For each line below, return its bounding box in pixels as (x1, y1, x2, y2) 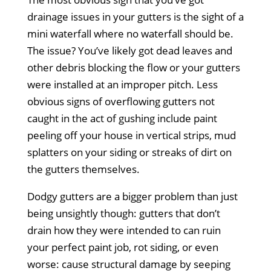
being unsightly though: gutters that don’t (27, 206, 220, 220)
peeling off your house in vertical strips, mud (27, 128, 236, 142)
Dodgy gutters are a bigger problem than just (27, 189, 238, 203)
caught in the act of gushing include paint (27, 111, 217, 125)
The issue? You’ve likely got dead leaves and (27, 43, 232, 57)
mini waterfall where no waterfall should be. (27, 26, 233, 41)
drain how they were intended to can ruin (27, 223, 221, 237)
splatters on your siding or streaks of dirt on (27, 145, 232, 159)
